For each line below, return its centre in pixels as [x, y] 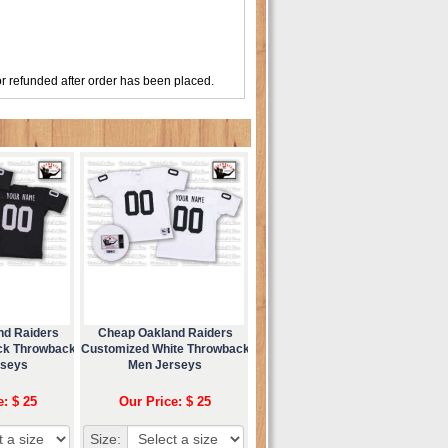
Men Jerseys [165, 364]
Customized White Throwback [165, 348]
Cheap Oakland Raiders [165, 332]
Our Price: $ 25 [165, 401]
